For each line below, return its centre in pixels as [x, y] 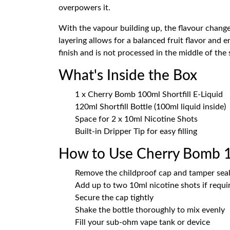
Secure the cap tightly [114, 198]
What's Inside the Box [128, 75]
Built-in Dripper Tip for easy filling [136, 131]
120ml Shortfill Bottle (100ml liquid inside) [150, 107]
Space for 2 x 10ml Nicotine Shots [136, 119]
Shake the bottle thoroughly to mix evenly [150, 210]
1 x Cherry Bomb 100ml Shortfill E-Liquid [149, 94]
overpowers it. [84, 8]
